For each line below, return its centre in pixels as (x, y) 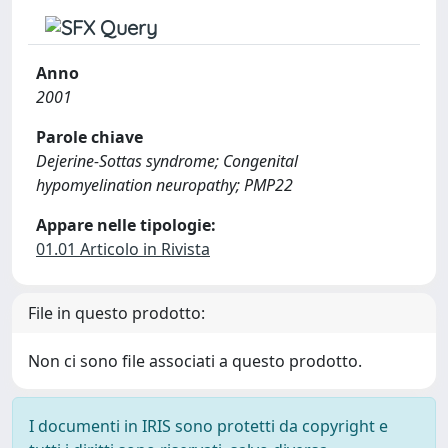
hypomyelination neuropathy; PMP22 (164, 184)
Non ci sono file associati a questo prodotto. (195, 360)
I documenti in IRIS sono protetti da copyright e (208, 425)
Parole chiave (89, 136)
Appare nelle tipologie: (126, 224)
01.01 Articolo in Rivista (123, 248)
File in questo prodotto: (116, 312)
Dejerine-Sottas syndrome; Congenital (167, 160)
